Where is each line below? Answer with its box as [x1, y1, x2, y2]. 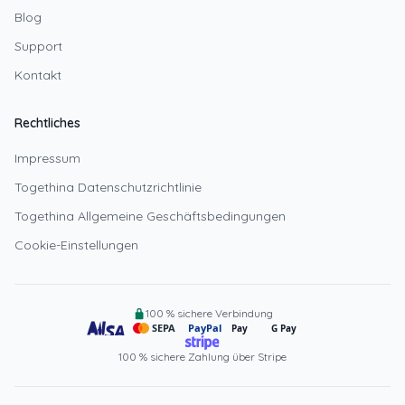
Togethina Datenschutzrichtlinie [14, 179, 202, 195]
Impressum [14, 150, 80, 166]
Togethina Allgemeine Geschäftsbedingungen [14, 208, 286, 224]
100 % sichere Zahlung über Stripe [118, 350, 287, 363]
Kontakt [14, 67, 61, 83]
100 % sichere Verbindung [145, 306, 273, 320]
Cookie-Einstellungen [14, 237, 138, 253]
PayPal [188, 321, 221, 334]
